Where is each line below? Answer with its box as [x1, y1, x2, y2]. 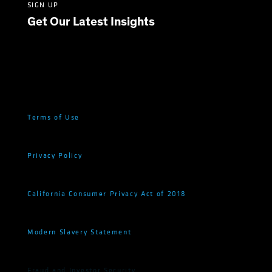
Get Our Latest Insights [27, 16, 155, 29]
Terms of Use [27, 112, 80, 123]
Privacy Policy [27, 151, 83, 161]
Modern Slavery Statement [27, 227, 132, 237]
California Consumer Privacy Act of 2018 [27, 189, 186, 199]
